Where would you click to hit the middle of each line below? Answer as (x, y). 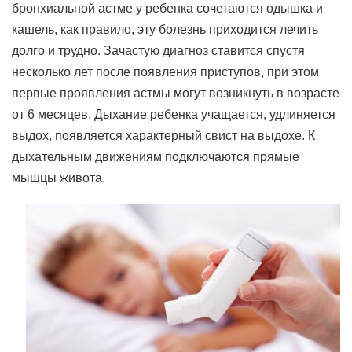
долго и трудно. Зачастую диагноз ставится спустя (158, 51)
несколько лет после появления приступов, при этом (165, 72)
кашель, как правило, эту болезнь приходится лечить (165, 29)
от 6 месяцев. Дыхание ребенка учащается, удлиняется (174, 114)
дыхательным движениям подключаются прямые (156, 157)
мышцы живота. (59, 178)
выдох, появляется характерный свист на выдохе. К (163, 136)
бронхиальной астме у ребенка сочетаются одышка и (167, 8)
